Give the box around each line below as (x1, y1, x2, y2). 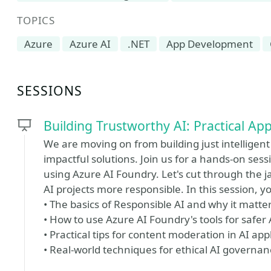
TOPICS (17, 13, 56, 27)
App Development (166, 37, 253, 51)
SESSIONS (17, 82, 83, 99)
